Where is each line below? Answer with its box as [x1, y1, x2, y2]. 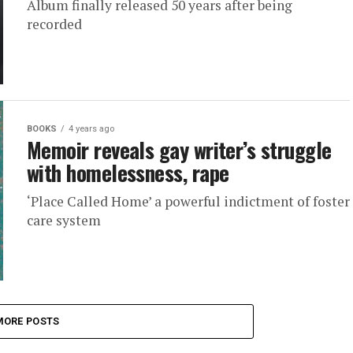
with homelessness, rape [27, 157, 229, 188]
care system [27, 211, 101, 229]
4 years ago [69, 124, 114, 134]
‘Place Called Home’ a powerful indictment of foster [27, 192, 350, 210]
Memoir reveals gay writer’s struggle [27, 134, 332, 165]
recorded [27, 15, 82, 33]
